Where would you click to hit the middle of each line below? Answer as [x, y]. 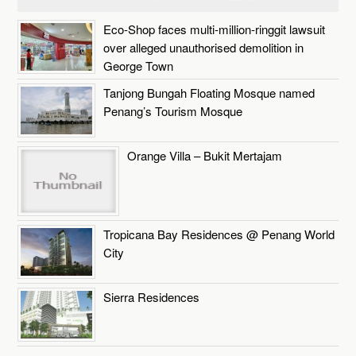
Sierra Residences [152, 296]
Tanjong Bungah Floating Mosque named [209, 92]
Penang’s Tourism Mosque [173, 110]
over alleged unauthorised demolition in [204, 47]
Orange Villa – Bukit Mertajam [205, 155]
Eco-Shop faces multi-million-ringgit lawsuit [215, 29]
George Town [139, 65]
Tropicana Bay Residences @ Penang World [219, 234]
